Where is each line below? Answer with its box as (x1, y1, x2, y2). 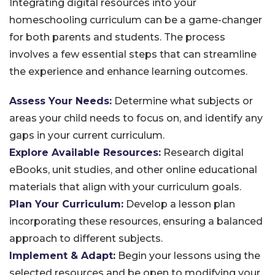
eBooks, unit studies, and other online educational (9, 164, 257, 176)
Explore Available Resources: (9, 147, 161, 158)
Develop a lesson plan (123, 198, 235, 210)
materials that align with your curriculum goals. (9, 181, 241, 193)
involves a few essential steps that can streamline (9, 48, 257, 60)
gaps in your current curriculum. (9, 130, 165, 141)
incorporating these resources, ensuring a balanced (9, 215, 263, 227)
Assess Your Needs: (9, 95, 112, 107)
